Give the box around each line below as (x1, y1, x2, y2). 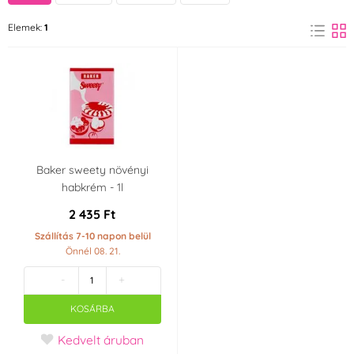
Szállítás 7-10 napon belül (34, 229, 151, 242)
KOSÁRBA (70, 303, 115, 315)
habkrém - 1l (62, 179, 123, 194)
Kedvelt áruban (58, 331, 144, 348)
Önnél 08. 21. (65, 244, 120, 257)
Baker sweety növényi (36, 162, 149, 177)
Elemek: (8, 21, 42, 33)
